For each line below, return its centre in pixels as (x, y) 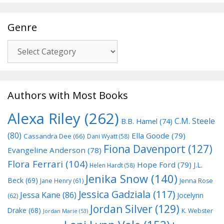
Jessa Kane (40, 195)
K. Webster (197, 210)
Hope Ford (156, 164)
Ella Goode (150, 135)
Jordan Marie (60, 211)
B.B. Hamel (139, 121)
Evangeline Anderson (46, 150)
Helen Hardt (106, 165)
